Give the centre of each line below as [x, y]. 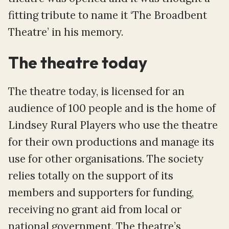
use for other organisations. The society [106, 158]
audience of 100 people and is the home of [112, 108]
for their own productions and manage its [111, 142]
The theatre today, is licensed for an [96, 91]
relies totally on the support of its [91, 175]
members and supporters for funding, [101, 192]
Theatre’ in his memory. [66, 32]
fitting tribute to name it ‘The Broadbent [108, 15]
